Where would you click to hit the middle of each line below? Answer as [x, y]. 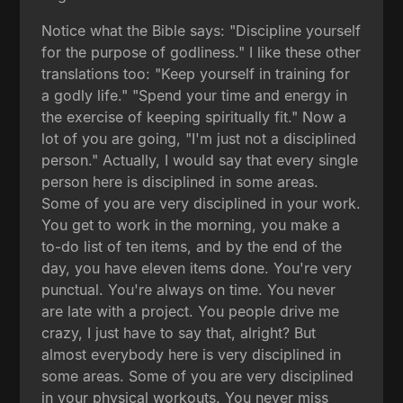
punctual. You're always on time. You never [189, 289]
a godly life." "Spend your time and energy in [195, 95]
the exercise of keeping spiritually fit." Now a [194, 116]
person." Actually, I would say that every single [200, 160]
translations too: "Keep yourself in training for [196, 73]
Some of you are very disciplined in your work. [201, 203]
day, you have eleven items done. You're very [197, 268]
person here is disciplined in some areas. [180, 181]
